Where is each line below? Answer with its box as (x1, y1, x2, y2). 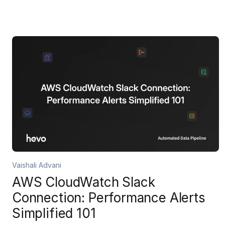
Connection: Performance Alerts (12, 190, 205, 205)
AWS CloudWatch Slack (12, 174, 155, 190)
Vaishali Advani (12, 161, 61, 169)
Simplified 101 (12, 205, 96, 221)
